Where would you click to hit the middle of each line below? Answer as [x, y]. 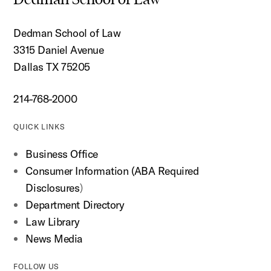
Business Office [62, 154]
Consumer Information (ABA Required [112, 171]
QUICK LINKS [39, 127]
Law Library [53, 222]
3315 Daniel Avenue [59, 50]
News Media [54, 239]
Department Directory [75, 205]
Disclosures [53, 188]
